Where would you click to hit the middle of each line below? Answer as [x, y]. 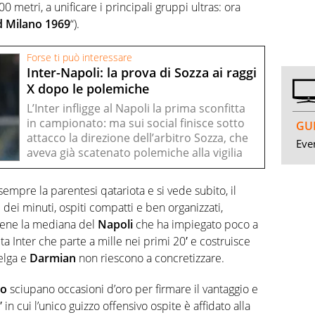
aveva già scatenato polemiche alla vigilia [135, 152]
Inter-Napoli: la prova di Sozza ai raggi [142, 73]
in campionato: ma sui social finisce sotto [136, 123]
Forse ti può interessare [79, 57]
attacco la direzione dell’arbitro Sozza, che [137, 137]
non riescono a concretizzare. [150, 258]
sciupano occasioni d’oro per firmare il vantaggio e [133, 289]
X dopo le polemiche [88, 89]
